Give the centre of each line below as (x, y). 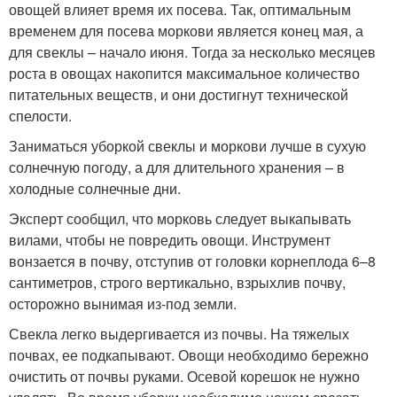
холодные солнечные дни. (95, 188)
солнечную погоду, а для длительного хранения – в (177, 167)
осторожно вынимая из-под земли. (123, 303)
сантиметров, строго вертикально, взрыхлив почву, (177, 282)
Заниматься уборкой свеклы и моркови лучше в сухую (187, 145)
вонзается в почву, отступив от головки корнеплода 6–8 (192, 261)
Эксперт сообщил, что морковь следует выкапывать (180, 218)
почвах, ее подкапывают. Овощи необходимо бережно (189, 354)
